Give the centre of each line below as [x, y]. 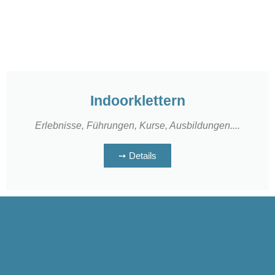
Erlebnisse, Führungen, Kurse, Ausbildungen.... [137, 126]
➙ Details [137, 156]
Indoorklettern [137, 101]
